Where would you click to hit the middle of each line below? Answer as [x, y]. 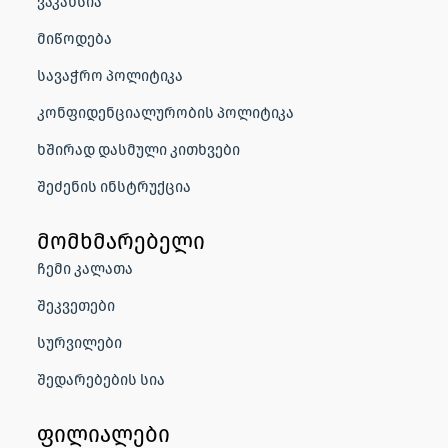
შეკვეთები [76, 304]
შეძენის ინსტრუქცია [114, 185]
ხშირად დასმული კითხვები [138, 148]
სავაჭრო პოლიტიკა [110, 74]
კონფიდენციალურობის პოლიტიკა [165, 111]
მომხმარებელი [121, 240]
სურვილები [79, 341]
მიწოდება [74, 37]
